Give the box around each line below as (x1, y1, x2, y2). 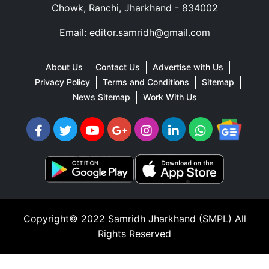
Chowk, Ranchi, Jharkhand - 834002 (51, 2, 218, 14)
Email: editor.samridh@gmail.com (59, 26, 210, 39)
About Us (45, 62, 83, 73)
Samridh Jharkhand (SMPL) (107, 213, 232, 225)
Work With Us (142, 92, 197, 103)
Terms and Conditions (102, 77, 189, 88)
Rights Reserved (98, 228, 171, 240)
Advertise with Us (152, 62, 223, 73)
